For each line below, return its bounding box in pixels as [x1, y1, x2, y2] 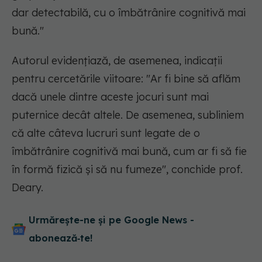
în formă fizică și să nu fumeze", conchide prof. [12, 163, 243, 177]
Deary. [12, 181, 43, 195]
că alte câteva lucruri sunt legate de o [12, 126, 200, 140]
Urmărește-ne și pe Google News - [29, 214, 194, 226]
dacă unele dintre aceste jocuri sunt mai [12, 90, 209, 104]
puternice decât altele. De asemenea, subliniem [12, 108, 244, 122]
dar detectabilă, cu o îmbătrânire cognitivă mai [12, 6, 246, 20]
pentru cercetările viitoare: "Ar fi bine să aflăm [12, 72, 240, 86]
